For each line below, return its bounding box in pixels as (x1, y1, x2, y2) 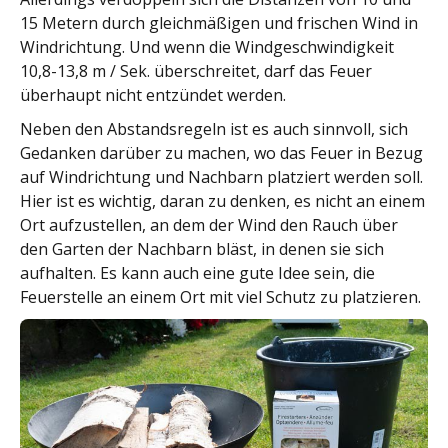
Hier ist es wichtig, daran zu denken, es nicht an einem (20, 190, 425, 212)
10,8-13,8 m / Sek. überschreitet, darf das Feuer (20, 60, 372, 82)
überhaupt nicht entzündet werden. (20, 84, 286, 106)
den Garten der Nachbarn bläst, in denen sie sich (20, 238, 384, 260)
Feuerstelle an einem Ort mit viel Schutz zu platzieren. (20, 286, 421, 308)
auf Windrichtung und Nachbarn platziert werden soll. (20, 166, 423, 188)
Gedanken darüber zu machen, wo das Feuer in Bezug (20, 142, 423, 164)
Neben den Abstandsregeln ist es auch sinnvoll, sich (20, 118, 408, 140)
